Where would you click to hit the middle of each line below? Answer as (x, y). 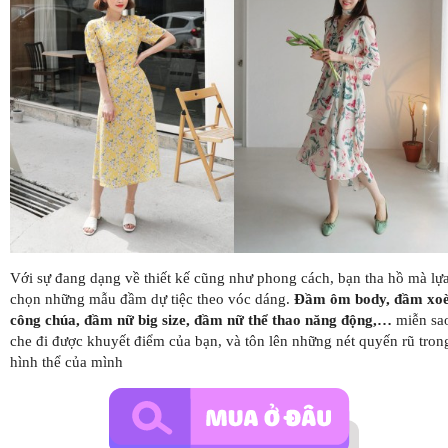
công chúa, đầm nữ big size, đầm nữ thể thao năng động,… (201, 319)
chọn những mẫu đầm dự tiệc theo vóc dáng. (152, 298)
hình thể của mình (66, 361)
